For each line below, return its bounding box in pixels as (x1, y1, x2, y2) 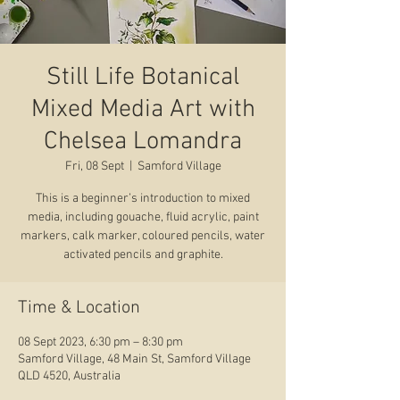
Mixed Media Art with (30, 95, 255, 125)
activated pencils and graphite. (62, 247, 223, 262)
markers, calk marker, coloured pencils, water (21, 229, 265, 244)
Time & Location (18, 297, 140, 319)
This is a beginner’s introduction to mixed (36, 191, 250, 206)
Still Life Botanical (46, 62, 239, 93)
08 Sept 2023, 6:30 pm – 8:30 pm (18, 335, 183, 350)
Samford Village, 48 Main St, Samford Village (18, 352, 251, 367)
